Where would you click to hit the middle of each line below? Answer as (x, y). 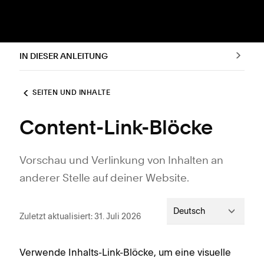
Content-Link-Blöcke (116, 129)
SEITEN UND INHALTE (71, 93)
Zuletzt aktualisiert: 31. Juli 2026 (80, 216)
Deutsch (189, 211)
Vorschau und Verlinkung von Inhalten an (121, 161)
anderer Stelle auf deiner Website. (104, 179)
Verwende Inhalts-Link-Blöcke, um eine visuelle (125, 252)
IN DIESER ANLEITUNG (64, 56)
